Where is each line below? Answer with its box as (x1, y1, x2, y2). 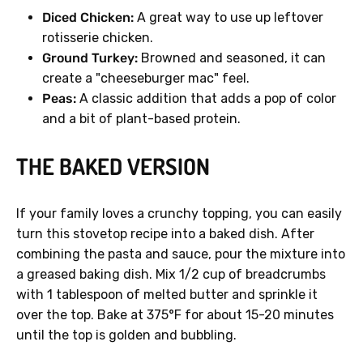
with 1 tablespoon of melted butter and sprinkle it (16, 287, 318, 303)
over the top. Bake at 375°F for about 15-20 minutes (16, 307, 334, 323)
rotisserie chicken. (42, 30, 153, 46)
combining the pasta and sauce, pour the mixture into (16, 246, 345, 263)
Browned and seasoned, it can (138, 50, 326, 66)
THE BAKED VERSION (16, 152, 210, 181)
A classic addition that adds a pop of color (76, 91, 336, 107)
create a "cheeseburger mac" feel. (42, 70, 250, 87)
